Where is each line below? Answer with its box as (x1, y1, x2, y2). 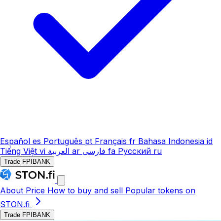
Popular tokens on (125, 185, 195, 195)
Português (43, 136, 82, 146)
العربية (48, 146, 70, 156)
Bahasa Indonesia (138, 136, 204, 146)
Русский (118, 146, 151, 156)
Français (95, 136, 127, 146)
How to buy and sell (47, 185, 125, 195)
